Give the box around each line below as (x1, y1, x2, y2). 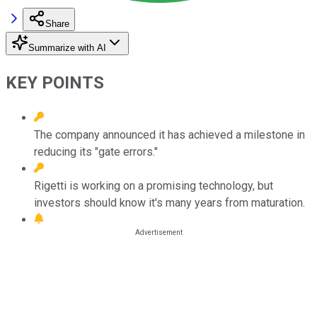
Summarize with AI (28, 42, 106, 53)
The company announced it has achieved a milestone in (34, 127, 305, 142)
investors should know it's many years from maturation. (34, 195, 305, 209)
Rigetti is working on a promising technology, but (34, 178, 273, 192)
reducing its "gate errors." (34, 144, 158, 158)
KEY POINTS (6, 72, 104, 93)
